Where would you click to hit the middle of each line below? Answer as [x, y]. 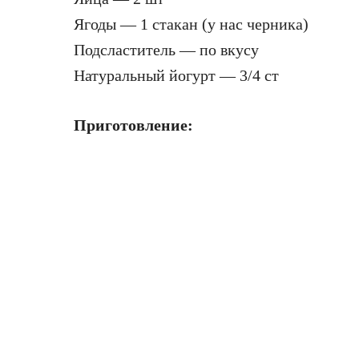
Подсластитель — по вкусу [166, 50]
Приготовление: [135, 125]
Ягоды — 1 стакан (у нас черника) [191, 24]
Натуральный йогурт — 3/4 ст [176, 75]
